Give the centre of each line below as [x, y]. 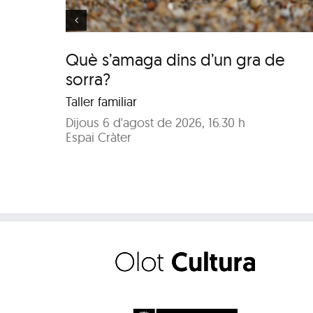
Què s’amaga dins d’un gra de [176, 59]
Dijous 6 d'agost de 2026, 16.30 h [156, 122]
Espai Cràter [99, 137]
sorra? [88, 79]
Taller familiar [102, 101]
